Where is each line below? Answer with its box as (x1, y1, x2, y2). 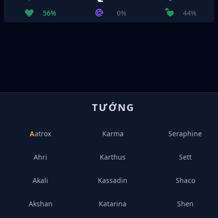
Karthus (100, 152, 126, 162)
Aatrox (35, 129, 52, 138)
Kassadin (98, 176, 128, 185)
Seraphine (168, 129, 202, 138)
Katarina (99, 199, 127, 208)
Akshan (28, 199, 53, 208)
